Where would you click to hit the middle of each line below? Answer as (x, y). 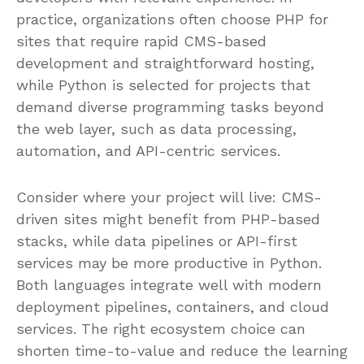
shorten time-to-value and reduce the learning (182, 350)
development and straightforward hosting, (165, 63)
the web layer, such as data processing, (156, 128)
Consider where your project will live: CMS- (169, 197)
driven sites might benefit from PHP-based (168, 219)
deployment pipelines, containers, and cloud (173, 306)
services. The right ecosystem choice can (161, 328)
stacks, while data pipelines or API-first (157, 240)
